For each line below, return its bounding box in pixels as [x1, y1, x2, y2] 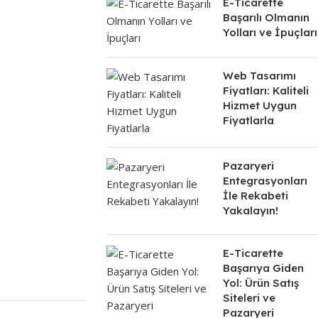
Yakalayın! [222, 204, 278, 218]
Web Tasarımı [222, 69, 296, 83]
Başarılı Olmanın [222, 11, 309, 25]
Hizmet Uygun [222, 99, 297, 113]
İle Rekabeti [222, 189, 288, 203]
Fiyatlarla [222, 114, 274, 128]
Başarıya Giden [222, 261, 304, 275]
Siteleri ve [222, 291, 275, 305]
